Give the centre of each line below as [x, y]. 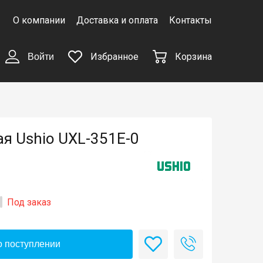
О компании [39, 20]
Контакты [190, 20]
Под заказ [29, 203]
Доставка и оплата [117, 20]
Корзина [193, 57]
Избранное [113, 57]
